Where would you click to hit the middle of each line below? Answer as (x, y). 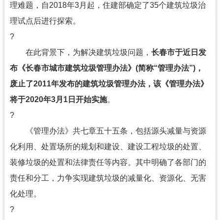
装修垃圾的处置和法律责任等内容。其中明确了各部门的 (108, 162)
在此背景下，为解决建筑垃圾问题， (81, 52)
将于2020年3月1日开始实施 (58, 99)
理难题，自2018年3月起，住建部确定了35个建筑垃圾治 (108, 5)
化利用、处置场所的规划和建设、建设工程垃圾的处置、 (108, 147)
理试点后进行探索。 (45, 21)
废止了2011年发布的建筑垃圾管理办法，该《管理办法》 (109, 84)
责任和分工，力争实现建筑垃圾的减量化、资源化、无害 (108, 178)
